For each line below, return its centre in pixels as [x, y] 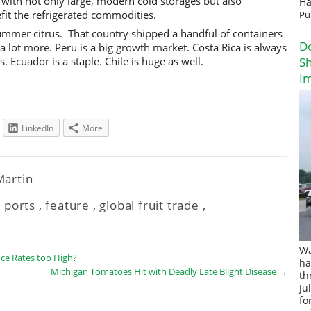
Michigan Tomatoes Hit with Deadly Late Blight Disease [165, 271]
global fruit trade [149, 205]
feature [68, 205]
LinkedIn [37, 128]
